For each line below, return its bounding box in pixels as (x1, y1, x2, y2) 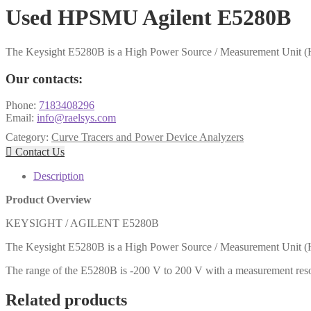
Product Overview (6, 194, 92, 206)
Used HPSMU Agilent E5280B (6, 5, 291, 31)
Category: (6, 131, 51, 144)
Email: (6, 112, 37, 124)
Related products (6, 291, 127, 310)
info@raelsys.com (37, 112, 116, 124)
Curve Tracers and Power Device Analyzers (51, 131, 244, 144)
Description (33, 170, 84, 183)
